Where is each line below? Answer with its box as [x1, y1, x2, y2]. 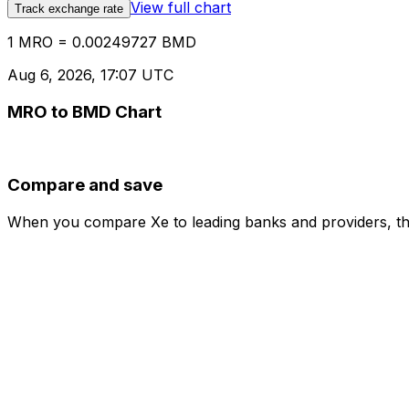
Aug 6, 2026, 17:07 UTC [7, 66, 173, 85]
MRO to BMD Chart [7, 100, 162, 122]
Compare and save [7, 174, 163, 196]
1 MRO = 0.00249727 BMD [7, 33, 196, 52]
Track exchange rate [15, 2, 123, 16]
